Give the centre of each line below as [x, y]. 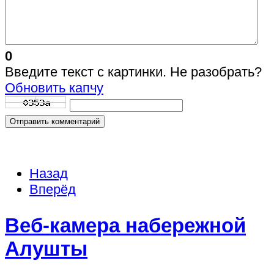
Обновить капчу [54, 87]
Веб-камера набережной [125, 226]
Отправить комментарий [55, 121]
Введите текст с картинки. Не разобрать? [133, 72]
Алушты [46, 249]
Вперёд [53, 189]
